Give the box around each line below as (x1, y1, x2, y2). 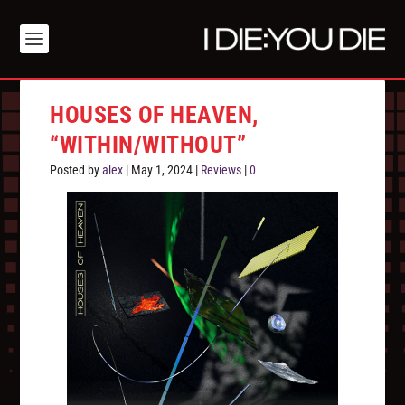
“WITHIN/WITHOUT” (50, 131, 247, 159)
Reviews (201, 163, 242, 178)
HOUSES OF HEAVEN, (50, 101, 259, 129)
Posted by (50, 163, 103, 178)
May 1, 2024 (131, 163, 193, 178)
